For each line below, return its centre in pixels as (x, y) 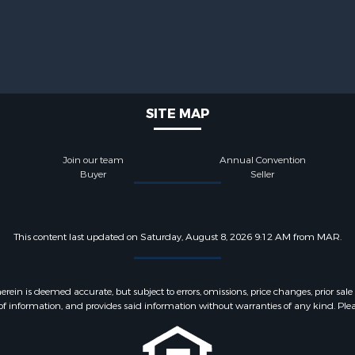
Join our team (93, 160)
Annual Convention (262, 160)
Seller (262, 174)
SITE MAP (177, 114)
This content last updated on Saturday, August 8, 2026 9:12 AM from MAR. (177, 237)
